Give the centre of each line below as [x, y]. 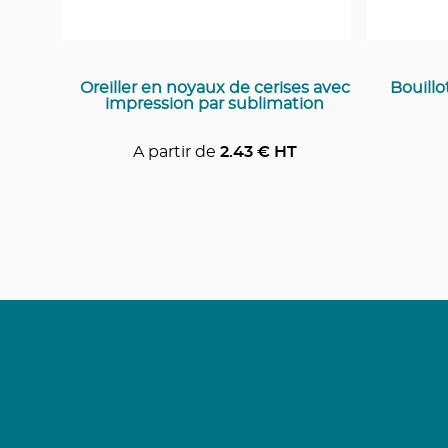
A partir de [174, 151]
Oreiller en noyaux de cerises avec [214, 87]
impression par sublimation [214, 103]
